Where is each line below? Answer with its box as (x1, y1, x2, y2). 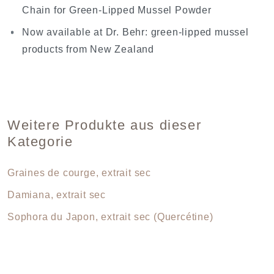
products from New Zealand (22, 44, 155, 55)
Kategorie (7, 134, 73, 150)
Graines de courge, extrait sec (7, 168, 151, 179)
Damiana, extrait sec (7, 190, 106, 201)
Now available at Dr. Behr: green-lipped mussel (22, 27, 249, 38)
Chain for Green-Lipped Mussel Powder (22, 5, 212, 16)
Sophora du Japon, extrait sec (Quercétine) (7, 212, 213, 223)
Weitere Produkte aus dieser (7, 117, 202, 133)
